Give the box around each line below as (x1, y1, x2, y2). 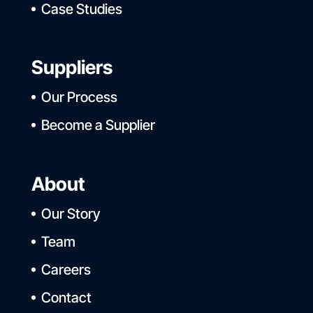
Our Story (41, 205, 100, 222)
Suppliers (31, 56, 112, 80)
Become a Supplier (41, 117, 155, 134)
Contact (41, 289, 92, 306)
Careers (41, 261, 91, 278)
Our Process (41, 89, 117, 106)
